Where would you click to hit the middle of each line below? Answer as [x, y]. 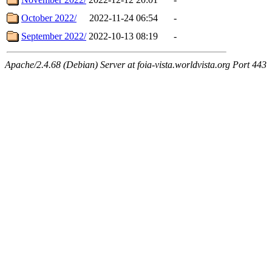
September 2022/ [54, 36]
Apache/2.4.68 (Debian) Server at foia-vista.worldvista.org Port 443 [136, 64]
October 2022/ [49, 18]
